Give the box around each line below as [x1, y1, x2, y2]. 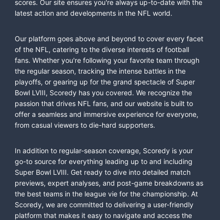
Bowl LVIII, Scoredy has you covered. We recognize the [15, 88, 192, 97]
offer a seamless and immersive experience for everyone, [15, 110, 198, 118]
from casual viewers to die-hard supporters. [15, 120, 155, 129]
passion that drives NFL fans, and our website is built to [15, 99, 193, 108]
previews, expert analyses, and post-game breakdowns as [15, 178, 203, 187]
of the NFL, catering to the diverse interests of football [15, 45, 189, 54]
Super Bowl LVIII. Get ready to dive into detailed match [15, 167, 191, 176]
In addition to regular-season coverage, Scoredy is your [15, 146, 193, 155]
